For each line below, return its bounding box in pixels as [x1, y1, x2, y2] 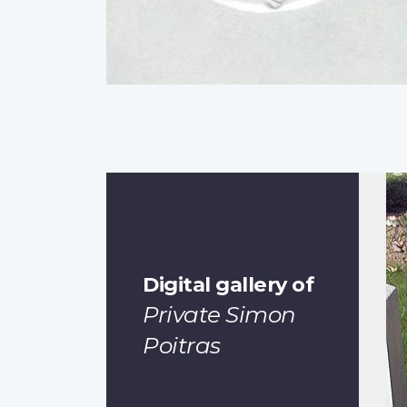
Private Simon [143, 300, 296, 328]
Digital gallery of [143, 271, 313, 297]
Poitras [143, 331, 221, 359]
